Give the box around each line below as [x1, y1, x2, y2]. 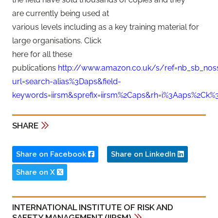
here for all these [12, 49, 72, 59]
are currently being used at [12, 8, 109, 18]
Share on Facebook [16, 150, 88, 159]
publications [12, 63, 58, 73]
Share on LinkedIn [111, 150, 178, 159]
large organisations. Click [12, 36, 101, 45]
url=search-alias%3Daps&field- [12, 76, 121, 86]
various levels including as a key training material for [12, 22, 199, 32]
